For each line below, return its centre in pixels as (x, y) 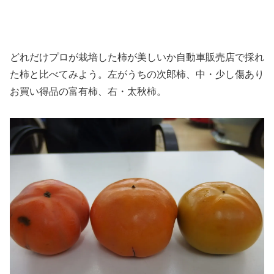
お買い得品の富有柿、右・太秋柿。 (88, 91)
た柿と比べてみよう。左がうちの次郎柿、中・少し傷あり (137, 74)
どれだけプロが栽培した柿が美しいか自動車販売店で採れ (137, 57)
